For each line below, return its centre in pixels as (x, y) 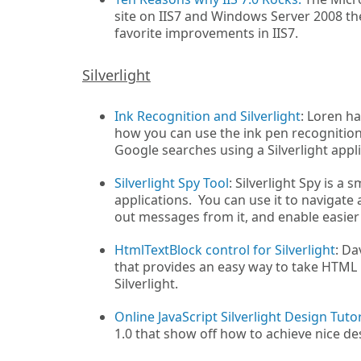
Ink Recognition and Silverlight (207, 116)
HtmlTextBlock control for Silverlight (225, 250)
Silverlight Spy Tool (172, 183)
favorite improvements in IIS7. (206, 33)
